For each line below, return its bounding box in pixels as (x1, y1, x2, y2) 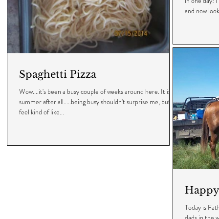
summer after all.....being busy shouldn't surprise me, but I (19, 97, 174, 107)
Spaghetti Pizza (19, 68, 96, 80)
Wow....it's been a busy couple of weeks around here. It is (19, 87, 171, 96)
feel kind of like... (19, 107, 64, 117)
